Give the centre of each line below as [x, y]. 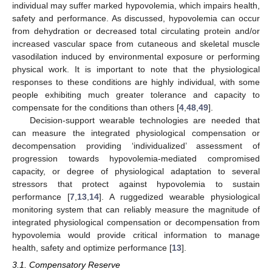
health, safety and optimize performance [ [92, 248]
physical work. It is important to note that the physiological [136, 70]
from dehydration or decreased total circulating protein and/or [136, 31]
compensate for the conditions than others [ [96, 108]
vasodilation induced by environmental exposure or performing [136, 57]
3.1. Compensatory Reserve [66, 265]
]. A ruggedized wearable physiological [179, 197]
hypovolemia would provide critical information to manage [136, 235]
